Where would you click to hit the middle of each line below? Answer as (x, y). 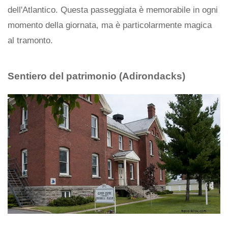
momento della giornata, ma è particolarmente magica (110, 25)
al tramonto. (30, 40)
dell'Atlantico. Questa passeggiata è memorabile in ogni (113, 10)
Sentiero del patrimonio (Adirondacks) (96, 76)
